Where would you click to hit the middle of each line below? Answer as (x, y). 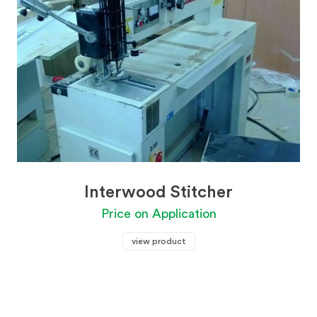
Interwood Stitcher (158, 192)
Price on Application (158, 214)
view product (158, 241)
